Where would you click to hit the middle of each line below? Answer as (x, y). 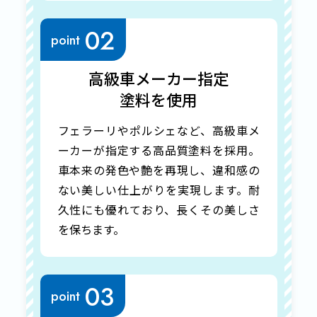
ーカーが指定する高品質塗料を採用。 (158, 150)
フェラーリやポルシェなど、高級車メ (158, 130)
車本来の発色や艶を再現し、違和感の (158, 170)
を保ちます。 (91, 229)
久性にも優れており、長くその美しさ (158, 209)
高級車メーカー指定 (158, 78)
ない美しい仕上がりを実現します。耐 (158, 190)
